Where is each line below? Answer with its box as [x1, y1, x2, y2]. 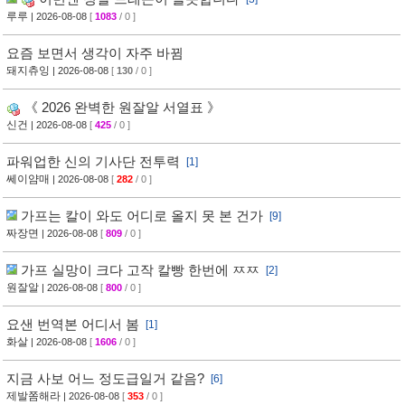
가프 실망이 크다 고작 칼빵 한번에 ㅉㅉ [21, 262, 259, 278]
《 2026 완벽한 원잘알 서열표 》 [24, 99, 221, 115]
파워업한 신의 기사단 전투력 [6, 154, 180, 169]
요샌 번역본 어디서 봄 [6, 316, 139, 332]
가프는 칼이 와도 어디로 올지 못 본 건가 [21, 208, 263, 223]
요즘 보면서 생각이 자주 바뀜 [6, 45, 184, 61]
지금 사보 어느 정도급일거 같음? [6, 371, 204, 386]
